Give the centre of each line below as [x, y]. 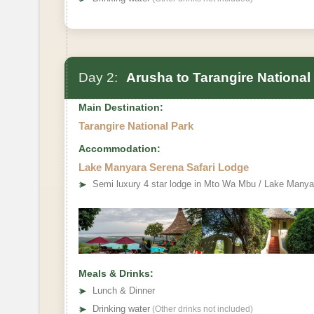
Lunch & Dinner [124, 290]
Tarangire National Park [136, 125]
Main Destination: [121, 107]
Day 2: [98, 77]
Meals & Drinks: [116, 273]
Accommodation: [120, 148]
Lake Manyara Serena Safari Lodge [164, 167]
